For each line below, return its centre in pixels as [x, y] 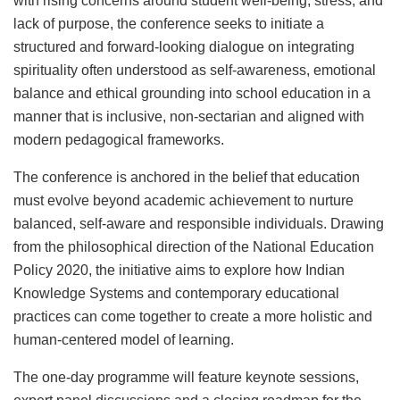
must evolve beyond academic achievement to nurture [183, 200]
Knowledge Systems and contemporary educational [176, 293]
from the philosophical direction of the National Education [194, 246]
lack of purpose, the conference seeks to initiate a [169, 23]
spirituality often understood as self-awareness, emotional [195, 70]
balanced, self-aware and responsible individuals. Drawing [199, 223]
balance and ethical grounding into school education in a [192, 93]
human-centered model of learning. [124, 339]
